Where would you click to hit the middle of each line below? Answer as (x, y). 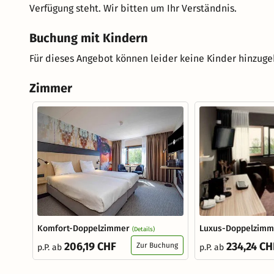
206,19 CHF (90, 247)
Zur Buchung (157, 246)
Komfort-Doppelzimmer (83, 229)
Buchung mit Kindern (89, 38)
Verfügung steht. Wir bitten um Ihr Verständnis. (133, 8)
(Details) (143, 230)
